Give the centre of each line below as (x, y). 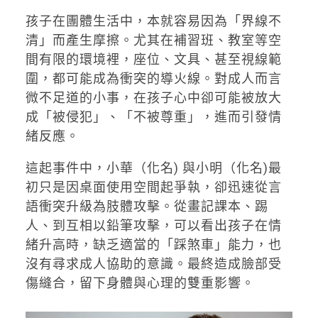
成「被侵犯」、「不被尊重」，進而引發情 (153, 116)
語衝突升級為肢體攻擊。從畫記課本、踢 (147, 206)
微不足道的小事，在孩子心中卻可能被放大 (153, 97)
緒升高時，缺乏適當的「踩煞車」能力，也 (153, 244)
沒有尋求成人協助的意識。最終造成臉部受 (153, 263)
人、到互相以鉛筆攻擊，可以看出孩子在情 (153, 225)
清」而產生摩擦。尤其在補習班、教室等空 (153, 40)
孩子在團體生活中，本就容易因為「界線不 (153, 21)
